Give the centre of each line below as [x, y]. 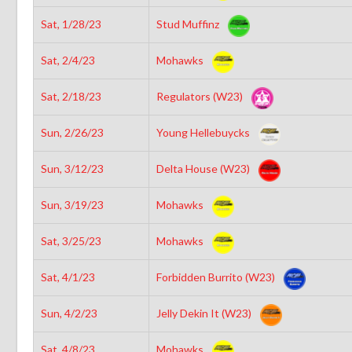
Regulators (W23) [200, 96]
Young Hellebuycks [204, 132]
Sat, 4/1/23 [68, 277]
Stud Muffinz [189, 24]
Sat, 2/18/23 [71, 96]
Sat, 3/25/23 [71, 240]
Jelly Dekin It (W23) [205, 313]
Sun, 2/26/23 [72, 132]
